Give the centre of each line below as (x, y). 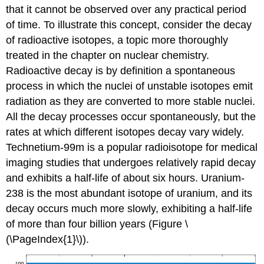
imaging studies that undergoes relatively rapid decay (131, 162)
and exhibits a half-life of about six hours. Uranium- (126, 178)
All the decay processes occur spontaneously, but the (131, 116)
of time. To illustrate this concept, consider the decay (129, 24)
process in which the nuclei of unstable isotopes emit (130, 86)
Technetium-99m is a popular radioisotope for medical (132, 147)
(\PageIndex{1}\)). (48, 239)
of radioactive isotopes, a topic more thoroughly (117, 40)
